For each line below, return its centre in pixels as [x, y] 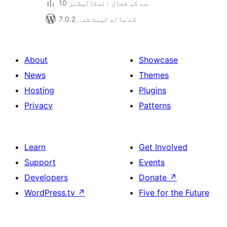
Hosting [39, 90]
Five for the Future [174, 193]
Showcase [158, 60]
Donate [154, 177]
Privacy [39, 105]
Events [152, 162]
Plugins [153, 90]
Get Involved [163, 147]
